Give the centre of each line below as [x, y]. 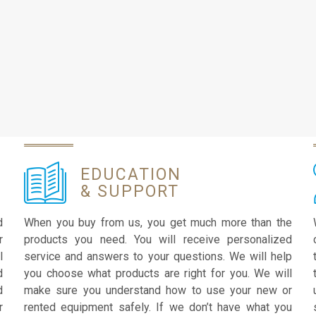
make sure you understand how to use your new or [158, 290]
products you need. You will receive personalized [158, 239]
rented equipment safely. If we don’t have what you [158, 307]
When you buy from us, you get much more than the [158, 222]
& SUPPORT [130, 191]
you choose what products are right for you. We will [158, 273]
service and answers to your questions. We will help [158, 256]
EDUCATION [131, 174]
